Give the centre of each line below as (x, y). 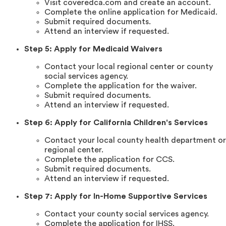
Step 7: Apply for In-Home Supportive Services (116, 196)
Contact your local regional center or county (129, 66)
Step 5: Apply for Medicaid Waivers (93, 49)
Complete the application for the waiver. (121, 86)
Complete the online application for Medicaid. (131, 12)
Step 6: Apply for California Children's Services (116, 122)
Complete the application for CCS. (109, 159)
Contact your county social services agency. (127, 214)
